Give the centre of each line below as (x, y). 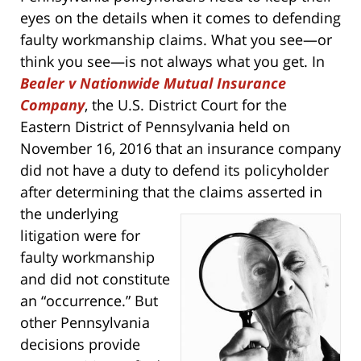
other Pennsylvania (85, 323)
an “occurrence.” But (89, 301)
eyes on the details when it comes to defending (180, 18)
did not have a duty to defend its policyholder (174, 170)
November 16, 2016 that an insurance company (180, 149)
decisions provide (80, 344)
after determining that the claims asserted (163, 192)
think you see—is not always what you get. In (172, 62)
